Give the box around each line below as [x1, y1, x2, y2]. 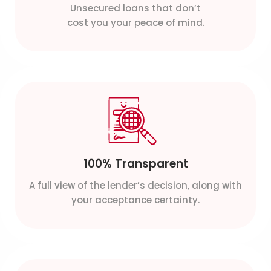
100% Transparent [83, 155, 188, 172]
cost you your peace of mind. [67, 16, 204, 30]
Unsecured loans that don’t [70, 2, 201, 15]
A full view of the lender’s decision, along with [29, 179, 242, 192]
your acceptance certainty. [71, 194, 200, 207]
